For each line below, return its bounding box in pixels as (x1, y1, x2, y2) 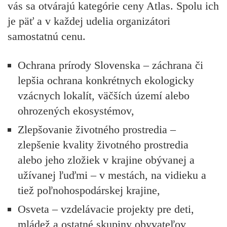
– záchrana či (140, 58, 203, 71)
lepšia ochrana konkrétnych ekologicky (18, 73, 194, 87)
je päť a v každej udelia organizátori (8, 15, 170, 28)
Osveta (18, 202, 49, 215)
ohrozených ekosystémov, (18, 104, 134, 117)
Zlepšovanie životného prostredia (18, 123, 167, 136)
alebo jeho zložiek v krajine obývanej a (18, 153, 195, 166)
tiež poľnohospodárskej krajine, (18, 183, 160, 197)
